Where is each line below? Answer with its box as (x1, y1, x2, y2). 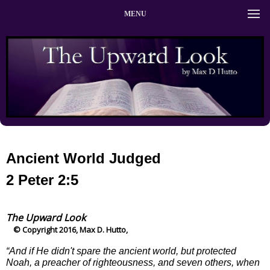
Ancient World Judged (6, 149, 161, 166)
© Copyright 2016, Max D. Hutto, (6, 224, 128, 235)
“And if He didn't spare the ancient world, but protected (6, 245, 236, 256)
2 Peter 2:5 (6, 171, 78, 188)
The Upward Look (6, 210, 86, 224)
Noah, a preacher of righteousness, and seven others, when (6, 257, 260, 268)
